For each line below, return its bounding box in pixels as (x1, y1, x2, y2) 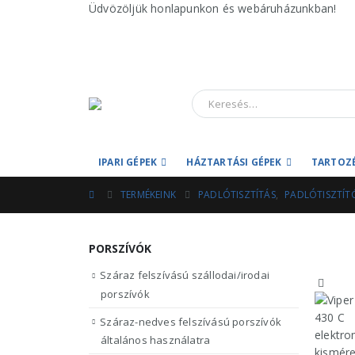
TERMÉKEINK (120, 188, 176, 201)
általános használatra (101, 333, 211, 348)
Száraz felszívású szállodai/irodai (100, 268, 270, 282)
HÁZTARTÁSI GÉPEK (186, 155, 282, 169)
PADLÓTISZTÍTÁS (198, 188, 276, 201)
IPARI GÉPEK (98, 155, 158, 169)
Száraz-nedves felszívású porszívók (100, 314, 282, 329)
